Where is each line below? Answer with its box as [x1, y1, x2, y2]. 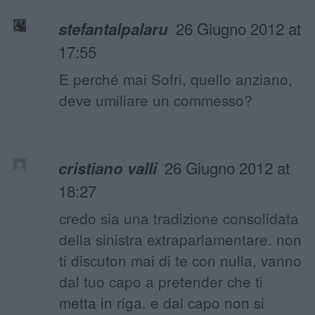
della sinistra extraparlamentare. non [59, 228, 302, 250]
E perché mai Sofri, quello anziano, [59, 67, 292, 89]
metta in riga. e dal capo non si [59, 291, 264, 313]
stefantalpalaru [58, 17, 169, 40]
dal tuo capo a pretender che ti [59, 270, 263, 292]
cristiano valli [58, 156, 157, 179]
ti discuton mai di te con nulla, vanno [59, 249, 302, 271]
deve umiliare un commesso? [59, 89, 252, 110]
